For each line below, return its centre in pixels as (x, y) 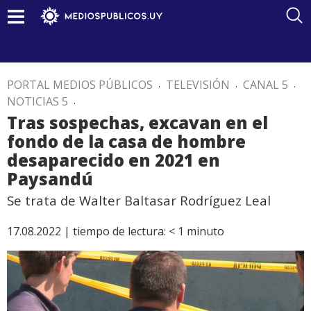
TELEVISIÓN (198, 85)
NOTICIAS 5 (37, 101)
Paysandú (50, 179)
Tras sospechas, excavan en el (137, 123)
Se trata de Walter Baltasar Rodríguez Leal (139, 200)
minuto (205, 231)
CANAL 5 (266, 85)
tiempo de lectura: (119, 231)
